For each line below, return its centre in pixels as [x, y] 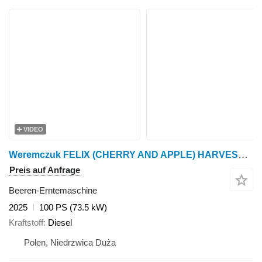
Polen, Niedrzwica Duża [70, 242]
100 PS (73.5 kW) [73, 207]
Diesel [60, 223]
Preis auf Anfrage [45, 170]
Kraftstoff [26, 223]
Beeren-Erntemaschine [53, 190]
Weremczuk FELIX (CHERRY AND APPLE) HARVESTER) [243, 154]
